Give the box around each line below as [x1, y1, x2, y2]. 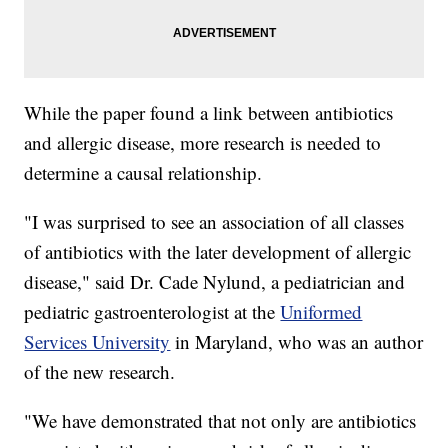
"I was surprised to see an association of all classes [24, 209, 405, 235]
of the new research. [24, 359, 176, 385]
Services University [24, 329, 171, 355]
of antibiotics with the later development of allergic [24, 239, 412, 265]
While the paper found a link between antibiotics [24, 100, 394, 126]
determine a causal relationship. [24, 160, 263, 186]
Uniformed [280, 299, 363, 325]
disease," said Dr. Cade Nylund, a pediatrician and [24, 269, 406, 295]
